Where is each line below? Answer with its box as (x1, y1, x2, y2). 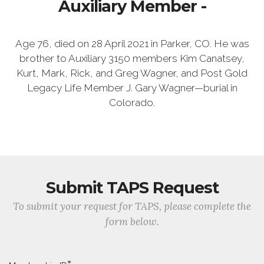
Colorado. (109, 96, 155, 108)
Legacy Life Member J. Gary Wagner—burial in (27, 81, 237, 94)
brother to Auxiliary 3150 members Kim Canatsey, (19, 52, 245, 64)
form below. (105, 214, 159, 228)
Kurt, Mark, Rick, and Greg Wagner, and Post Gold (16, 67, 247, 79)
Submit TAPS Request (45, 177, 219, 197)
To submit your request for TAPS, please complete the (13, 199, 251, 213)
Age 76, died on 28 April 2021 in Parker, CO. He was (15, 37, 249, 49)
